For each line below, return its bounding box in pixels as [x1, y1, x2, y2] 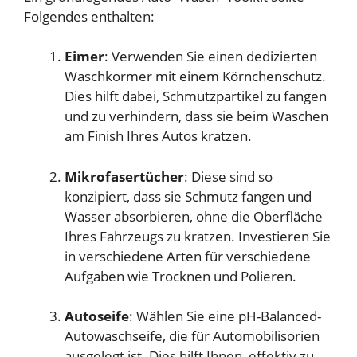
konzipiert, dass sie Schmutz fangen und [65, 186, 312, 206]
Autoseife [65, 307, 129, 326]
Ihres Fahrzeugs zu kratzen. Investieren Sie [65, 226, 331, 245]
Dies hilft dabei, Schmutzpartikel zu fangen [65, 87, 327, 106]
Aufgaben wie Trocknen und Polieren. [65, 266, 296, 285]
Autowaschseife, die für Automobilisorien [65, 327, 320, 346]
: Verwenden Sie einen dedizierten [104, 47, 317, 66]
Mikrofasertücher [65, 167, 184, 186]
